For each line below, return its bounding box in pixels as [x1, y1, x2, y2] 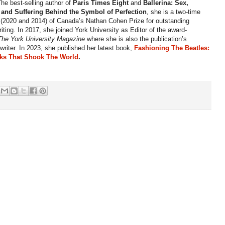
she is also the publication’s [106, 35, 187, 43]
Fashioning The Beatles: [134, 44, 210, 52]
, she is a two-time [147, 8, 201, 16]
